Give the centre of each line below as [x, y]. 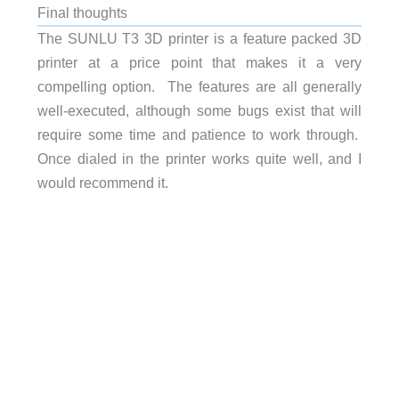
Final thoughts [82, 13]
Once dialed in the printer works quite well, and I [199, 159]
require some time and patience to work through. [199, 135]
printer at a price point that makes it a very [199, 63]
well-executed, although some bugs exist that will [199, 111]
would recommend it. [102, 183]
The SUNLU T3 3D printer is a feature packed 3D [199, 39]
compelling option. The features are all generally [199, 87]
